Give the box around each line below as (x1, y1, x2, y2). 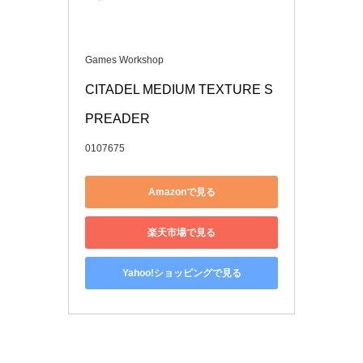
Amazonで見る (147, 186, 216, 198)
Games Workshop (85, 54, 164, 66)
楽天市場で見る (147, 226, 216, 238)
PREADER (85, 112, 150, 126)
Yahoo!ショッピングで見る (122, 267, 241, 279)
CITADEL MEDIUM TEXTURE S (85, 83, 273, 97)
